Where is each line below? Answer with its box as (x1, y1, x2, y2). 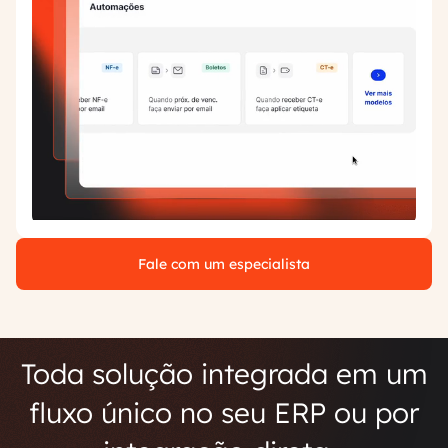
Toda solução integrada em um (20, 356, 428, 392)
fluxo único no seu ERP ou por (29, 395, 419, 431)
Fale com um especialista (138, 255, 310, 274)
